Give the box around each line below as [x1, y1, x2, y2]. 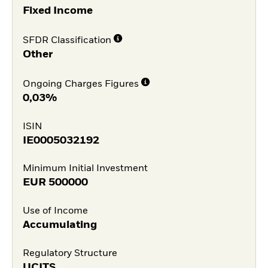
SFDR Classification [22, 36, 111, 45]
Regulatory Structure [22, 248, 117, 258]
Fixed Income [22, 5, 93, 17]
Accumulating [22, 220, 97, 230]
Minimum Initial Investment [22, 164, 148, 174]
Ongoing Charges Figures [22, 79, 139, 89]
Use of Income [22, 206, 88, 216]
